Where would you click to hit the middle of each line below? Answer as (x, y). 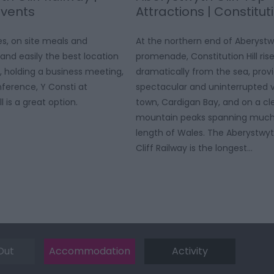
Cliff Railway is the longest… (194, 148)
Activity (190, 251)
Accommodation (90, 251)
